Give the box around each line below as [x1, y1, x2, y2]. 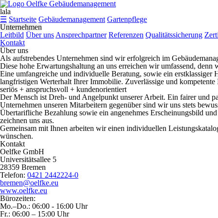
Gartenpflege [107, 15, 147, 23]
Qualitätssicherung [145, 31, 202, 39]
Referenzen [109, 31, 144, 39]
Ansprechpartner [55, 31, 107, 39]
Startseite [9, 15, 36, 23]
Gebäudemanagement [38, 15, 105, 23]
